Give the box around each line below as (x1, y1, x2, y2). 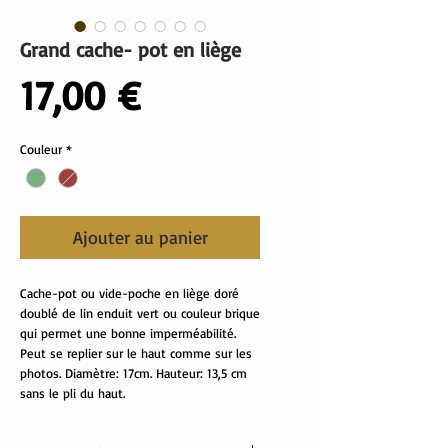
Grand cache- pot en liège (20, 37, 241, 63)
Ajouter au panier (72, 226, 208, 249)
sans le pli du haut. (20, 385, 125, 402)
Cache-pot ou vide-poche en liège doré (20, 285, 239, 302)
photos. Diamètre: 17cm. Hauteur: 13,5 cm (20, 365, 247, 382)
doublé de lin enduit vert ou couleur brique (20, 305, 260, 322)
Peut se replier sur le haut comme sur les (20, 345, 252, 362)
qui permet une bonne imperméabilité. (20, 325, 236, 342)
